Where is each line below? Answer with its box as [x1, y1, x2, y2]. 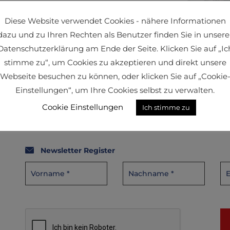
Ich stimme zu [142, 103, 190, 112]
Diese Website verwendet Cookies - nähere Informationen [4, 15, 226, 26]
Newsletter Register [40, 146, 115, 155]
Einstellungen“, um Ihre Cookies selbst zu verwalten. [15, 85, 215, 95]
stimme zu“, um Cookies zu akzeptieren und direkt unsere [4, 57, 226, 68]
